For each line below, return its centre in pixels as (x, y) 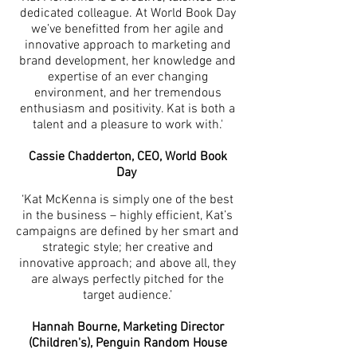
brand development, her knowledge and (127, 61)
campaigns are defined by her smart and (127, 232)
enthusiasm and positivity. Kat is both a (127, 109)
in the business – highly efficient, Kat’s (127, 216)
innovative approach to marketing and (127, 45)
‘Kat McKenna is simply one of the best (127, 200)
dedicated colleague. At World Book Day (127, 14)
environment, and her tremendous (127, 93)
